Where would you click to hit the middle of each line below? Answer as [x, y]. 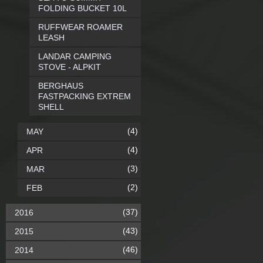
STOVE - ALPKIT [70, 67]
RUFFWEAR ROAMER [80, 27]
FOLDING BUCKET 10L [82, 8]
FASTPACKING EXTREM [85, 96]
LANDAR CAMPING [75, 56]
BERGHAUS [61, 86]
